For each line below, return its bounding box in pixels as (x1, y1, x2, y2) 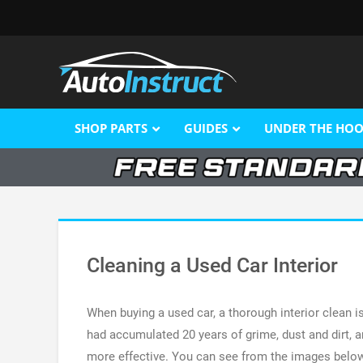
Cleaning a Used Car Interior (87, 254, 338, 278)
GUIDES (184, 119, 228, 136)
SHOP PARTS (75, 119, 147, 136)
